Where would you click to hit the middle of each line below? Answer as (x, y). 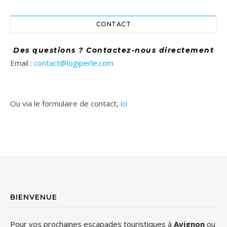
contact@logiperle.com (74, 63)
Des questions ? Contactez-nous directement (113, 50)
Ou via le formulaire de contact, (65, 104)
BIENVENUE (34, 197)
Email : (22, 63)
